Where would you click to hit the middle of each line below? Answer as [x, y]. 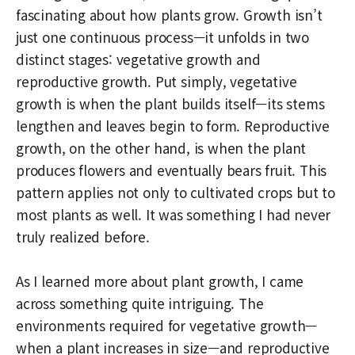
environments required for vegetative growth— [167, 325]
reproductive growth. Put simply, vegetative [157, 81]
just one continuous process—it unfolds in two [162, 36]
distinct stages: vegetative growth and [138, 59]
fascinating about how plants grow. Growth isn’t [169, 14]
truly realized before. [83, 236]
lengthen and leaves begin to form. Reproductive [173, 125]
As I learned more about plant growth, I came [160, 281]
